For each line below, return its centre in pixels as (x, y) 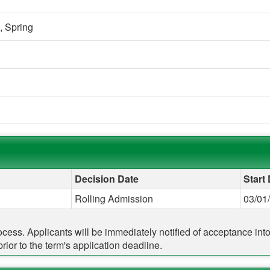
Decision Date (107, 178)
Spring (19, 27)
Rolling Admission (114, 198)
